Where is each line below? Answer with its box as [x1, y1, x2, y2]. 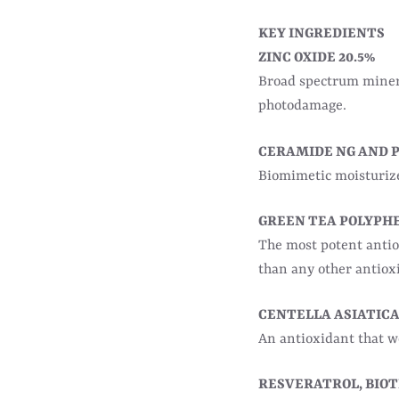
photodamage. [258, 98, 346, 115]
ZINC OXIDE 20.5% [258, 50, 375, 67]
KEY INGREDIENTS [258, 26, 385, 43]
